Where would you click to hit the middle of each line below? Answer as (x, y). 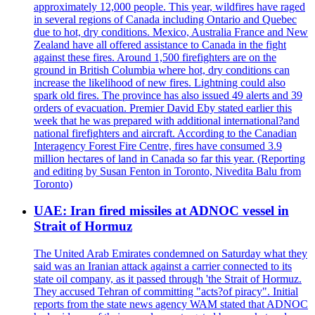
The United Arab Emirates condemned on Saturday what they (171, 254)
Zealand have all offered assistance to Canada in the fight (160, 44)
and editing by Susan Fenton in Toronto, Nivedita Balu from (167, 171)
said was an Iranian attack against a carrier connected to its (163, 266)
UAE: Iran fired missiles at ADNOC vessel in (161, 211)
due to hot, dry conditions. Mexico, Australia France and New (171, 32)
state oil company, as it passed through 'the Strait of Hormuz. (168, 279)
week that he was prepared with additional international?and (167, 120)
